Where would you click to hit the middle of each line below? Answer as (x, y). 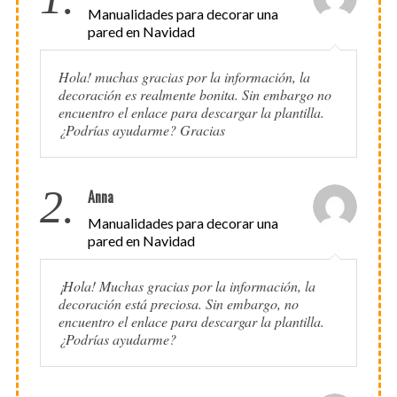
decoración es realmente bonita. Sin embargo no (195, 95)
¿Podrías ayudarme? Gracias (141, 130)
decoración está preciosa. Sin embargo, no (178, 304)
